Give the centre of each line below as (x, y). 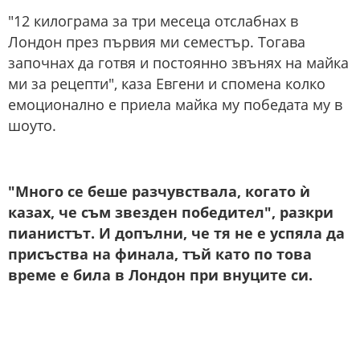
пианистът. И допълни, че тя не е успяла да (176, 233)
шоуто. (32, 126)
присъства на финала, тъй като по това (160, 254)
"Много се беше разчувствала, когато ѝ (159, 192)
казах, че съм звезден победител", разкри (171, 213)
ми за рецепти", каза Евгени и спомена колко (167, 84)
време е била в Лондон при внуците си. (160, 275)
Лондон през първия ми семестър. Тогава (157, 42)
